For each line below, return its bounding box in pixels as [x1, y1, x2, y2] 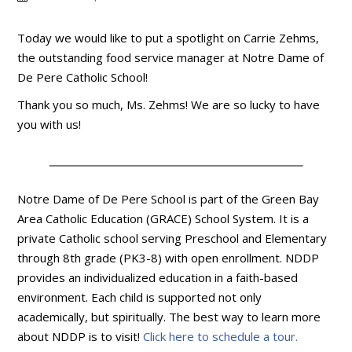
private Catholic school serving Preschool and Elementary [17, 230, 328, 247]
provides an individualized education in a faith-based [17, 269, 299, 286]
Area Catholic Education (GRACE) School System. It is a [17, 211, 310, 227]
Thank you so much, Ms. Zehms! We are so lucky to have [17, 97, 321, 113]
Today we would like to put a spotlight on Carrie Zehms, [17, 30, 320, 46]
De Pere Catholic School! [17, 69, 148, 86]
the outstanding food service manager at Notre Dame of [17, 49, 324, 66]
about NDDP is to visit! [17, 328, 144, 345]
